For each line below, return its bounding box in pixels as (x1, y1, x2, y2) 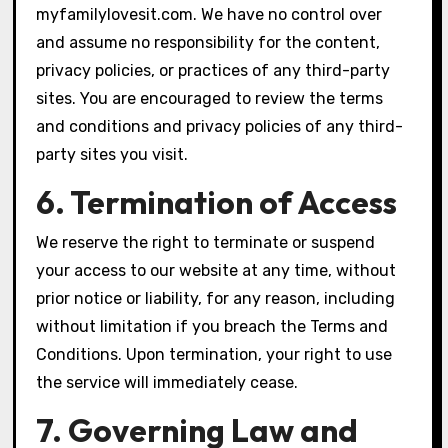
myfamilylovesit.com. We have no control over (35, 5, 382, 25)
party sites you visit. (35, 145, 188, 165)
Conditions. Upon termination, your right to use (35, 345, 392, 365)
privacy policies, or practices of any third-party (35, 61, 390, 81)
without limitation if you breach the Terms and (35, 317, 388, 337)
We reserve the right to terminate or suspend (35, 233, 375, 253)
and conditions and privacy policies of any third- (35, 117, 403, 137)
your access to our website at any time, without (35, 261, 396, 281)
